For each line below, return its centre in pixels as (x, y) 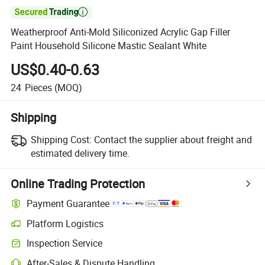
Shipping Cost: (61, 139)
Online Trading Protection (78, 183)
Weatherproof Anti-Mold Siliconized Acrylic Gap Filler (121, 32)
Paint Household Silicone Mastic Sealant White (109, 46)
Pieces (38, 87)
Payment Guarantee (68, 204)
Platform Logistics (65, 223)
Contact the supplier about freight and (173, 139)
